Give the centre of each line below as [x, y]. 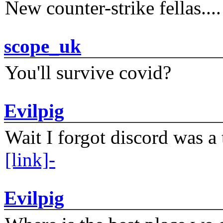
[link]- [30, 160]
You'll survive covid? [88, 73]
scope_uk [43, 46]
